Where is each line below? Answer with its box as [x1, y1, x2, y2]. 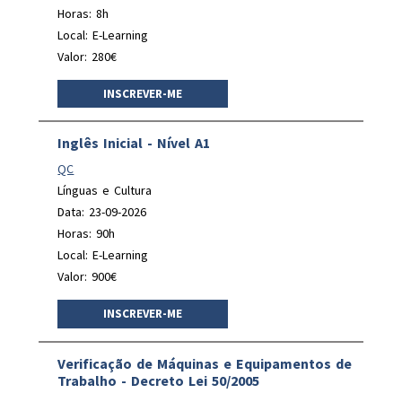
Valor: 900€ [57, 268, 118, 284]
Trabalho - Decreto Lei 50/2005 [57, 371, 260, 389]
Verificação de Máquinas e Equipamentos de [57, 354, 353, 372]
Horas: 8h [57, 4, 109, 22]
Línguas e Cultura [57, 182, 153, 198]
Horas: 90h [57, 225, 116, 241]
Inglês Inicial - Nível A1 [57, 134, 211, 152]
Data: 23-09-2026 [57, 204, 147, 220]
